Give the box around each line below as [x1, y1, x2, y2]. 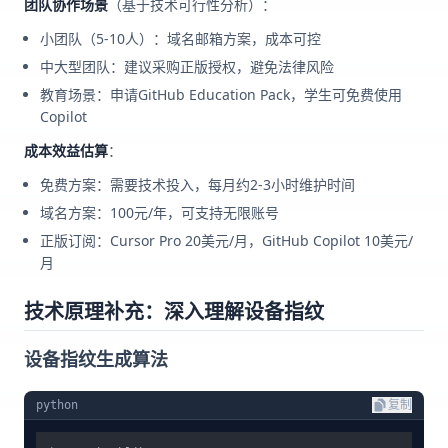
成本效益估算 [24, 141, 108, 161]
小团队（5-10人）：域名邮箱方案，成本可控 [40, 29, 321, 49]
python [36, 398, 78, 413]
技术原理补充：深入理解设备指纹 [24, 298, 324, 326]
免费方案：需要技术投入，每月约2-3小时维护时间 [40, 175, 355, 195]
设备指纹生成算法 [24, 347, 168, 372]
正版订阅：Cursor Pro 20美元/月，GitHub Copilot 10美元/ [40, 231, 413, 251]
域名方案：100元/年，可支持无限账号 [40, 203, 279, 223]
